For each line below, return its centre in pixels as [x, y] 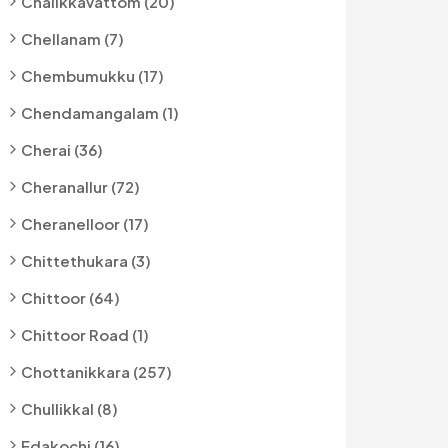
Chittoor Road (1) [85, 334]
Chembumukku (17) [92, 75]
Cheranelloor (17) [85, 223]
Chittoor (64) [70, 297]
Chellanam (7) [72, 38]
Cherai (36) [62, 149]
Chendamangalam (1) [100, 112]
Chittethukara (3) [86, 260]
